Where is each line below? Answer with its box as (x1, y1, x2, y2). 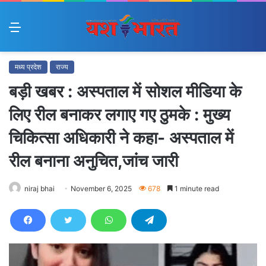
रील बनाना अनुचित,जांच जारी (9, 151, 178, 172)
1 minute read (173, 184, 219, 194)
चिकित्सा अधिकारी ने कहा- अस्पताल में (9, 128, 234, 148)
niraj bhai (24, 184, 55, 194)
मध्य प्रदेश (15, 62, 42, 72)
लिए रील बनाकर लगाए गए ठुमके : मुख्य (9, 104, 230, 125)
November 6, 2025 (71, 184, 132, 194)
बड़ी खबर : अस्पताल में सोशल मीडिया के (9, 81, 242, 102)
